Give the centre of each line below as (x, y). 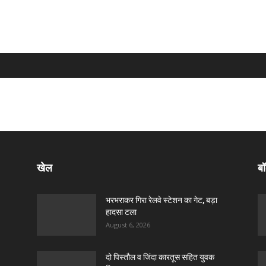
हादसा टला (121, 212)
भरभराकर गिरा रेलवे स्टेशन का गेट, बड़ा (161, 200)
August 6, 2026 (128, 225)
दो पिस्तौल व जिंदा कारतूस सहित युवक (160, 257)
